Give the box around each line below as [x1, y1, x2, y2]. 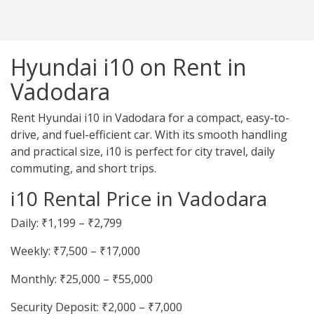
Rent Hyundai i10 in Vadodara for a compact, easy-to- [11, 110, 289, 126]
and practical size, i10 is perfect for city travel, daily [11, 144, 275, 160]
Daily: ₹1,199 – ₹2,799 [11, 215, 122, 231]
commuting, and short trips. [11, 161, 156, 177]
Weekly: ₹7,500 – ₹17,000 [11, 243, 140, 259]
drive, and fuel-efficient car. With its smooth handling [11, 127, 287, 143]
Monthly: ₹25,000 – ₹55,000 [11, 271, 153, 287]
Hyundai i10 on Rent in [11, 52, 247, 83]
